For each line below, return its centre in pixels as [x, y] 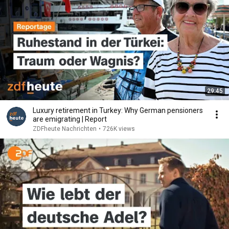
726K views [119, 129]
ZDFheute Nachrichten [65, 129]
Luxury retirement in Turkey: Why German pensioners [118, 110]
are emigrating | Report [70, 119]
